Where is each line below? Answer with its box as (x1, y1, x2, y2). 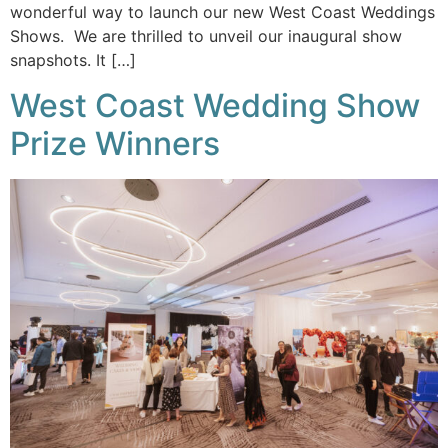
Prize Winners (10, 123, 220, 163)
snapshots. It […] (10, 50, 136, 71)
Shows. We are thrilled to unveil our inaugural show (10, 26, 402, 47)
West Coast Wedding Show (10, 85, 420, 125)
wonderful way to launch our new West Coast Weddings (10, 2, 435, 23)
